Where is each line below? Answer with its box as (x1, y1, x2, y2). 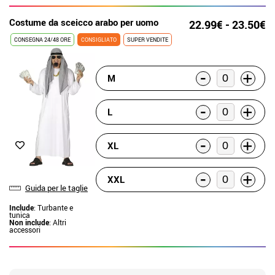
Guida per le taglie (25, 182, 88, 193)
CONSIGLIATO (81, 35, 117, 44)
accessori (9, 225, 41, 234)
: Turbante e (34, 203, 73, 212)
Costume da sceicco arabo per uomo (9, 15, 158, 28)
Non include (9, 217, 49, 227)
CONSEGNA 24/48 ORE (14, 35, 71, 44)
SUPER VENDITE (127, 35, 168, 44)
